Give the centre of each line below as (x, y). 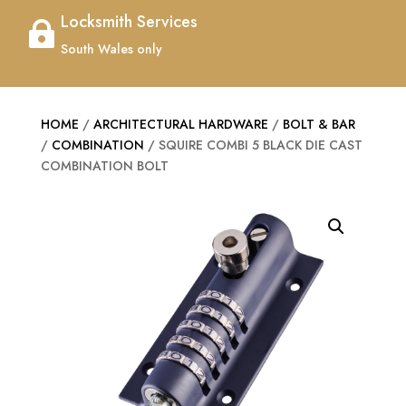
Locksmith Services (129, 22)
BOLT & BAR (319, 125)
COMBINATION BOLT (104, 166)
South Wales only (111, 49)
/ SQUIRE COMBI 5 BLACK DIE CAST (253, 145)
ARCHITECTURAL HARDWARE (180, 125)
